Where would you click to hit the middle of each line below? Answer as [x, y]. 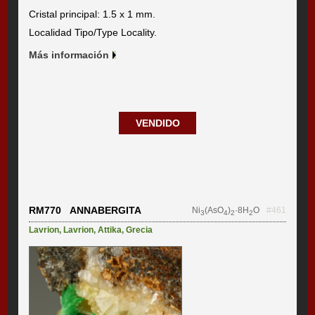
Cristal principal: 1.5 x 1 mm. [92, 14]
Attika [110, 230]
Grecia [140, 230]
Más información [69, 55]
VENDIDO [157, 123]
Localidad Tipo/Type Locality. [93, 33]
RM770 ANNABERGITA [85, 211]
